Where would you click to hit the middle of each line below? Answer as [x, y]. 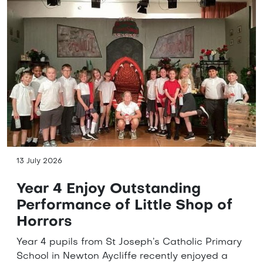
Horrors [44, 223]
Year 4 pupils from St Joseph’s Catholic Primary [129, 243]
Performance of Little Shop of [124, 206]
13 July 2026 [39, 162]
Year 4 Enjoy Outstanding [109, 190]
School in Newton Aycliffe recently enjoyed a [122, 257]
